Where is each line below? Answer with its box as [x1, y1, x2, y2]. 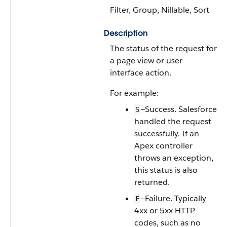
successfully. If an [134, 128, 199, 139]
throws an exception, [134, 153, 213, 163]
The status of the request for [110, 43, 217, 54]
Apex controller [134, 140, 193, 151]
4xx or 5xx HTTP [134, 205, 195, 216]
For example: [110, 88, 159, 98]
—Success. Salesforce [140, 104, 217, 115]
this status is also [134, 165, 198, 175]
